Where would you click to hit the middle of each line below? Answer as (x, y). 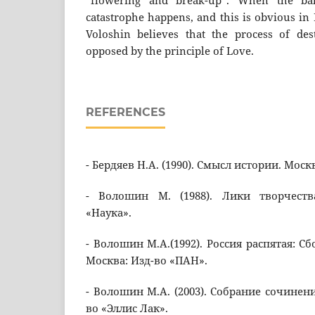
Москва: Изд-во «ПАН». (147, 261)
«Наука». (109, 213)
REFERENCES (126, 112)
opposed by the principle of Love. (170, 51)
